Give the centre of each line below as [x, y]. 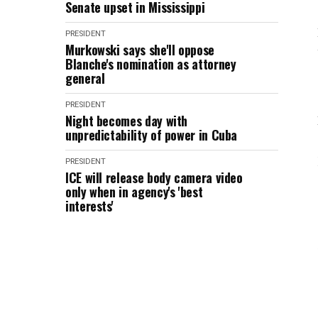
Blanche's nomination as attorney [151, 64]
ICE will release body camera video [154, 177]
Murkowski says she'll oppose [140, 50]
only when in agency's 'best [134, 192]
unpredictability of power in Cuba [152, 135]
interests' [89, 206]
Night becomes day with [127, 121]
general [85, 78]
